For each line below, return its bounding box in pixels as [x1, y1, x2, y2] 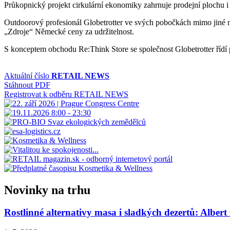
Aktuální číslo [4, 71, 51, 80]
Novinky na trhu [4, 183, 90, 197]
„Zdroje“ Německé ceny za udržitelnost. [4, 27, 134, 36]
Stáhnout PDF [4, 80, 50, 89]
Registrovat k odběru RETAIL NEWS [4, 89, 128, 99]
